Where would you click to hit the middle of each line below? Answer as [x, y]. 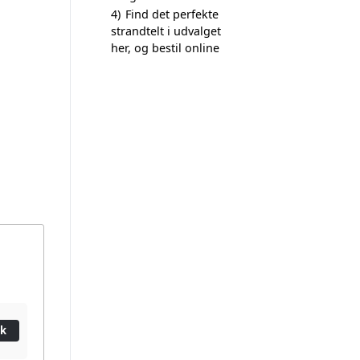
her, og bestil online [165, 48]
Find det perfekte [172, 14]
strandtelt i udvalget [166, 31]
